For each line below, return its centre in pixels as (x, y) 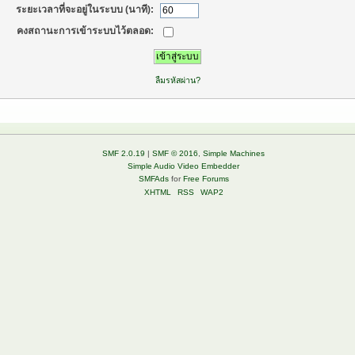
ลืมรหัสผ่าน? (177, 80)
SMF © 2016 (175, 154)
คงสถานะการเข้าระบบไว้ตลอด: (86, 31)
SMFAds (153, 179)
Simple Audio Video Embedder (183, 166)
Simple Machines (234, 154)
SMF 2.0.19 (124, 154)
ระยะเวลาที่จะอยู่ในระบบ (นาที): (85, 10)
